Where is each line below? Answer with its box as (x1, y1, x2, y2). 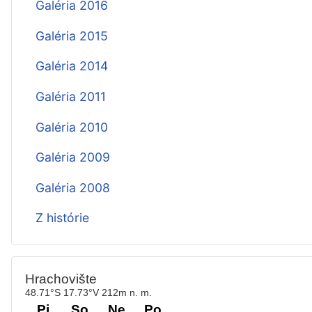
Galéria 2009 (35, 150, 110, 165)
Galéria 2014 (35, 58, 108, 74)
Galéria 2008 (35, 180, 110, 195)
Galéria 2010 (35, 119, 108, 134)
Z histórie (35, 210, 89, 226)
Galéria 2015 (35, 28, 108, 43)
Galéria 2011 (35, 88, 106, 104)
